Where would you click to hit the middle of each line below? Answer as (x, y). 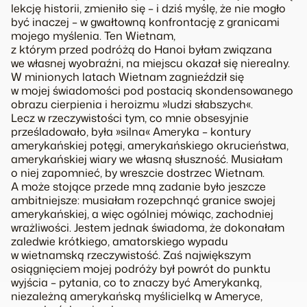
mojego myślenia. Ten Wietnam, (93, 36)
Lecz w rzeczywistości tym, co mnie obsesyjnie (130, 118)
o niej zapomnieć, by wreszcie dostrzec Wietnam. (138, 173)
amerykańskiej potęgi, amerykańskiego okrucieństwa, (150, 145)
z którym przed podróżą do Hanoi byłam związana (142, 49)
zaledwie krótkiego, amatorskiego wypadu (120, 241)
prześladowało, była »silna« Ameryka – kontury (131, 132)
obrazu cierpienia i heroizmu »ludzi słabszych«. (132, 104)
